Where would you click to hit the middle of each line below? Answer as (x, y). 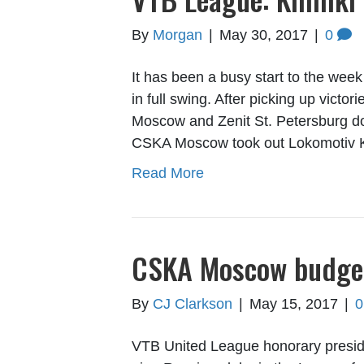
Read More (168, 173)
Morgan (178, 35)
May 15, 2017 (294, 304)
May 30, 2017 (264, 35)
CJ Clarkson (193, 304)
